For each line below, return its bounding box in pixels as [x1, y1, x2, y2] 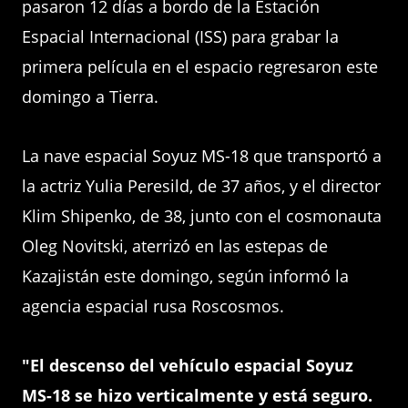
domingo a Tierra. [22, 86, 158, 107]
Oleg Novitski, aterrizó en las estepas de [22, 235, 328, 257]
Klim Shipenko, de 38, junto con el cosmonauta [22, 205, 382, 227]
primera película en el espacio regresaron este [22, 56, 378, 77]
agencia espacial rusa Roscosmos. [22, 295, 284, 317]
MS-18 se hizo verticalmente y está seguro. [22, 384, 372, 406]
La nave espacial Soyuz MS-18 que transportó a [22, 145, 382, 167]
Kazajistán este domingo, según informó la [22, 265, 349, 287]
